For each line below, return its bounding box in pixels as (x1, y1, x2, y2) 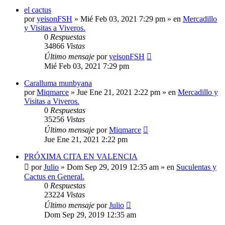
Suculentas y (176, 163, 216, 172)
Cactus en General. (24, 172, 84, 181)
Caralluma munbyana (24, 79, 92, 88)
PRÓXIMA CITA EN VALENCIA (24, 152, 138, 161)
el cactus (24, 6, 51, 15)
